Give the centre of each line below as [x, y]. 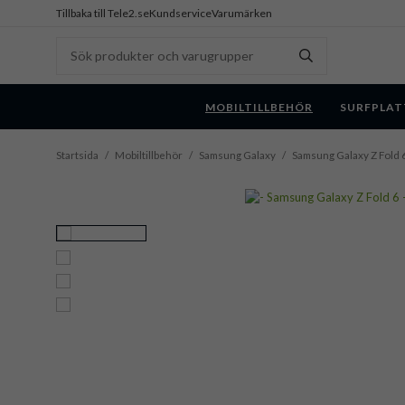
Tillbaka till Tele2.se [103, 13]
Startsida [77, 155]
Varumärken [242, 13]
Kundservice [180, 13]
